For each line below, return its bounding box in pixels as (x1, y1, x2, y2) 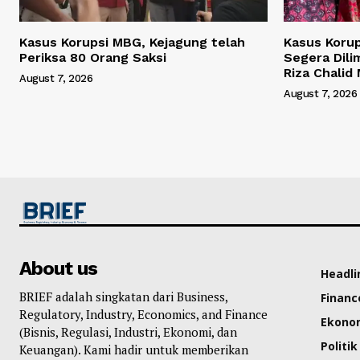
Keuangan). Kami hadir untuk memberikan (19, 342, 248, 358)
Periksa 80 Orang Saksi (19, 49, 166, 65)
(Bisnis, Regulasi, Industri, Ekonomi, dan (19, 324, 237, 341)
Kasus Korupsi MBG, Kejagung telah (19, 34, 245, 50)
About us (19, 257, 97, 280)
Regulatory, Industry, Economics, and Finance (19, 306, 268, 323)
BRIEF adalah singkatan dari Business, (19, 288, 227, 305)
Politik (320, 338, 358, 354)
